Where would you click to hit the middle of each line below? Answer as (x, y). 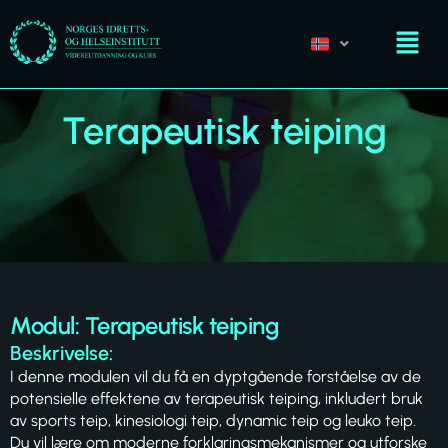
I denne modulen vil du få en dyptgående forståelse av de (215, 376)
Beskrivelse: (61, 353)
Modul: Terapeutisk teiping (144, 325)
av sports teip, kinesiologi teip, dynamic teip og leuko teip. (213, 420)
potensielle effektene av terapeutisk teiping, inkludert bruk (216, 398)
